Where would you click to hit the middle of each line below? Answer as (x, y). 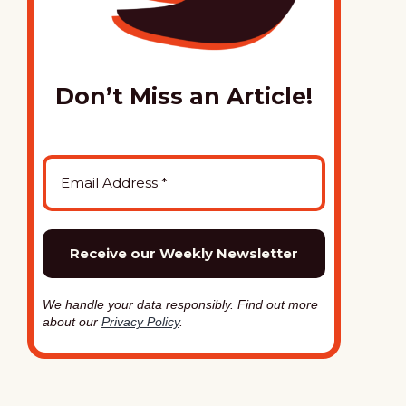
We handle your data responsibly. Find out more (180, 304)
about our (72, 322)
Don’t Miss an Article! (184, 96)
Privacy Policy (140, 322)
